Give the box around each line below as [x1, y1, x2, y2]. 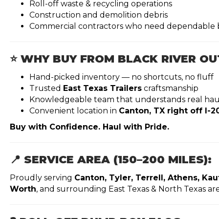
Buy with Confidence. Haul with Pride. [10, 122, 169, 131]
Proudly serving [10, 173, 74, 182]
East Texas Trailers [63, 83, 142, 93]
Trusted [29, 83, 63, 93]
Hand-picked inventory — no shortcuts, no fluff [29, 72, 214, 82]
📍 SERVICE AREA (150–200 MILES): [10, 153, 212, 166]
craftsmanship [142, 83, 198, 93]
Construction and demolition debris [29, 10, 168, 20]
